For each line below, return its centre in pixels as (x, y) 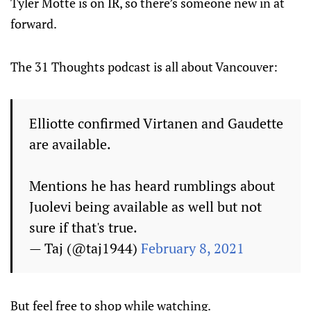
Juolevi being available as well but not (145, 207)
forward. (34, 24)
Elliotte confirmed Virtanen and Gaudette (156, 123)
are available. (70, 144)
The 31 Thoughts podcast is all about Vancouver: (144, 67)
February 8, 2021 (193, 248)
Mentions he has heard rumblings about (152, 186)
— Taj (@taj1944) (85, 248)
